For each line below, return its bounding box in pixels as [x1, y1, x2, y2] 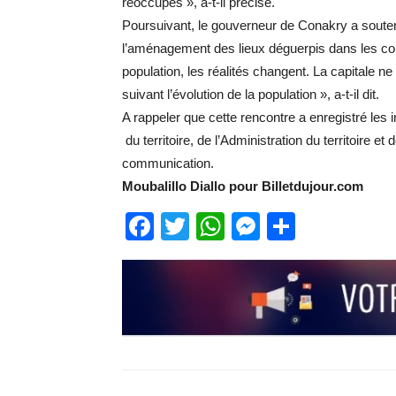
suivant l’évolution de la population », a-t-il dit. [122, 87, 379, 102]
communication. [122, 156, 214, 171]
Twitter [189, 210, 273, 242]
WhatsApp [225, 210, 355, 242]
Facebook [154, 210, 279, 242]
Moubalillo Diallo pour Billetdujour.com [122, 179, 363, 194]
